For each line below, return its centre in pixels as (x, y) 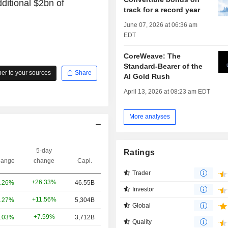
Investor (144, 189)
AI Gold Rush (147, 76)
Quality (142, 222)
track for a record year (162, 9)
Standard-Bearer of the (163, 66)
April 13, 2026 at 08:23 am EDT (167, 91)
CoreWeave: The (152, 56)
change (44, 161)
